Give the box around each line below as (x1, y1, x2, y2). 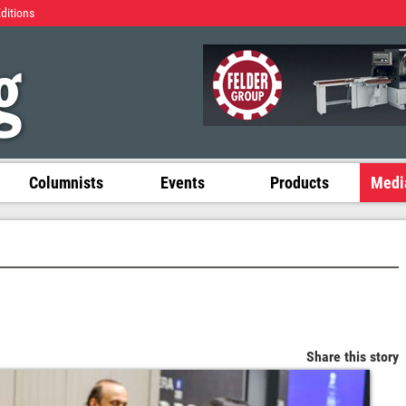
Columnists (28, 172, 103, 192)
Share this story (306, 347, 399, 365)
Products (269, 172, 329, 192)
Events (160, 172, 206, 192)
